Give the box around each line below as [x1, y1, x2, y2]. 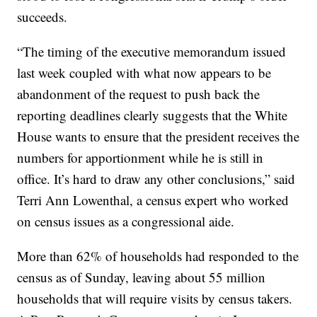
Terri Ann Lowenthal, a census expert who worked [17, 191, 289, 209]
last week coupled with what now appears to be [17, 64, 272, 82]
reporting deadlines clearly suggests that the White [17, 106, 288, 125]
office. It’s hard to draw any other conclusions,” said [17, 170, 296, 188]
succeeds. [17, 8, 68, 26]
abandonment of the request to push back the [17, 85, 260, 103]
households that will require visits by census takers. [17, 289, 293, 308]
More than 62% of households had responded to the [17, 247, 299, 265]
